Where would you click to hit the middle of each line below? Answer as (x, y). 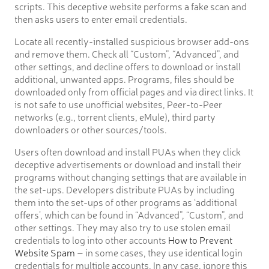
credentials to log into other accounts (91, 240)
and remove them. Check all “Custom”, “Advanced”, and (127, 54)
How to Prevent (200, 240)
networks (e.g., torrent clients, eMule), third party (115, 117)
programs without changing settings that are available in (131, 177)
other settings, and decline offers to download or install (128, 66)
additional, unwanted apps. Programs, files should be (124, 79)
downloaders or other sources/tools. (91, 129)
